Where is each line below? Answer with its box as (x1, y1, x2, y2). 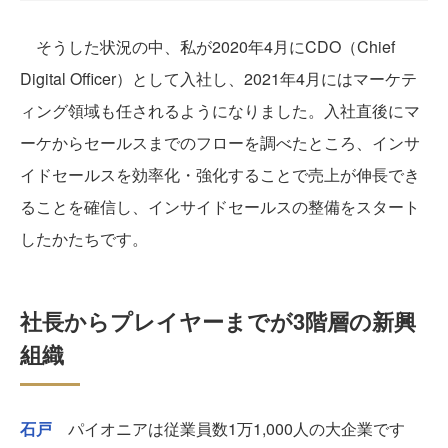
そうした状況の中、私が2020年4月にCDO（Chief (20, 34, 395, 58)
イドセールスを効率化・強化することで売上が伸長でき (20, 162, 420, 186)
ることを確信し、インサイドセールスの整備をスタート (20, 194, 420, 218)
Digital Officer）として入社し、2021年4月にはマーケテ (20, 66, 417, 90)
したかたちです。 (20, 226, 148, 250)
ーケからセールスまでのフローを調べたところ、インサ (20, 130, 420, 154)
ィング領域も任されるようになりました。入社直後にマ (20, 98, 420, 122)
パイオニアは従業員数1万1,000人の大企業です (52, 416, 405, 440)
